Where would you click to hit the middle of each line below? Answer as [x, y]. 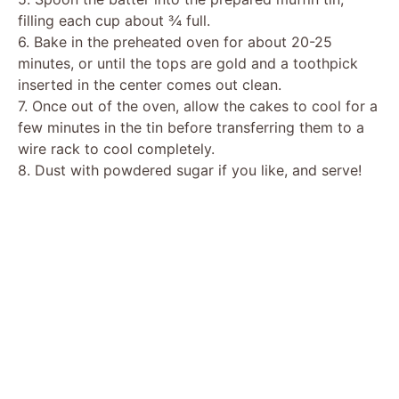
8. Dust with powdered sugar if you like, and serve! [190, 170]
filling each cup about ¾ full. [114, 20]
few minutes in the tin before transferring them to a [191, 127]
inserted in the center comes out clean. [150, 84]
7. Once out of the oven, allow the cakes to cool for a [198, 106]
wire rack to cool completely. [116, 148]
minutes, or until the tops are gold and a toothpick [188, 63]
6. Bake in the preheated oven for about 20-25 [175, 41]
